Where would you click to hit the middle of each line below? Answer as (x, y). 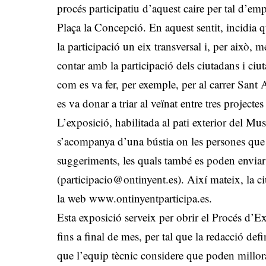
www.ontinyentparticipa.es (149, 198)
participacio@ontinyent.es (119, 179)
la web (73, 198)
